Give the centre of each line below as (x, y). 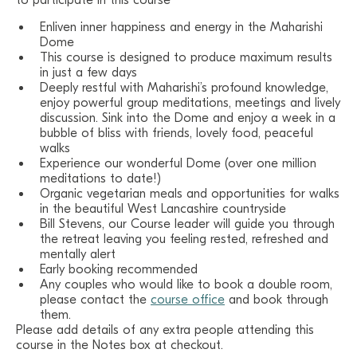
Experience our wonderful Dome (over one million (178, 163)
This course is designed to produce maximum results (186, 57)
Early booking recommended (119, 269)
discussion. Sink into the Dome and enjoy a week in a (188, 118)
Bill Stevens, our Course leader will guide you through (187, 224)
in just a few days (88, 73)
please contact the (95, 300)
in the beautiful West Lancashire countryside (163, 209)
